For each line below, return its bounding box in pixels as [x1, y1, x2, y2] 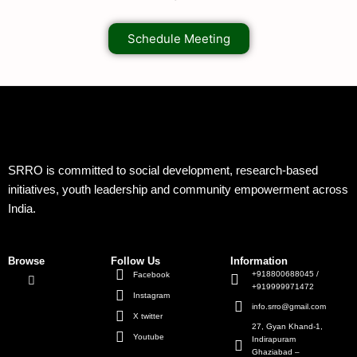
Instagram [132, 290, 170, 300]
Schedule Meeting [127, 31, 230, 47]
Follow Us [111, 254, 161, 267]
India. [8, 202, 36, 216]
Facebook [132, 269, 170, 279]
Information [229, 254, 288, 267]
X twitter [132, 311, 163, 320]
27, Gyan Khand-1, [252, 321, 324, 331]
